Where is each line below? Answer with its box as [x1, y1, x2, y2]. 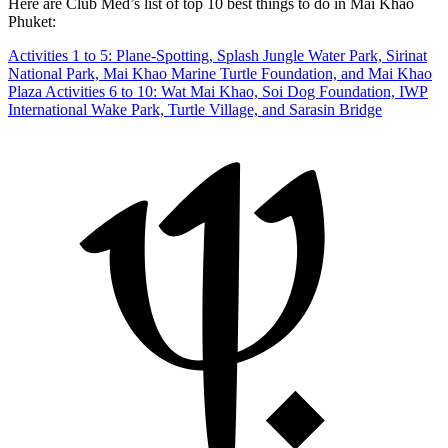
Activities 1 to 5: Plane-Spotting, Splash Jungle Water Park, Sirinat [8, 46, 427, 64]
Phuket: [8, 12, 56, 30]
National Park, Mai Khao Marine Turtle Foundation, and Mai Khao [8, 64, 432, 82]
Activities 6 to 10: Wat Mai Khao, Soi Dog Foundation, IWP [45, 82, 428, 100]
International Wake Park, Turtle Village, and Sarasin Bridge [8, 100, 382, 118]
